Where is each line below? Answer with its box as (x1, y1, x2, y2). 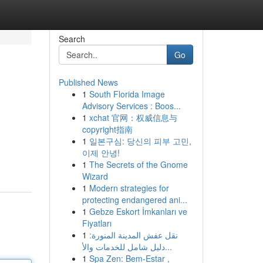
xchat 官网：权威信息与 (89, 112, 177, 123)
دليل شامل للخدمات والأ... (164, 241, 172, 252)
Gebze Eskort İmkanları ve (89, 205, 187, 217)
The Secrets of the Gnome (89, 159, 188, 170)
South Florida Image (89, 88, 165, 100)
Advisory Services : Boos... (82, 100, 181, 112)
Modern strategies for (89, 182, 169, 194)
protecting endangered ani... (82, 194, 187, 205)
